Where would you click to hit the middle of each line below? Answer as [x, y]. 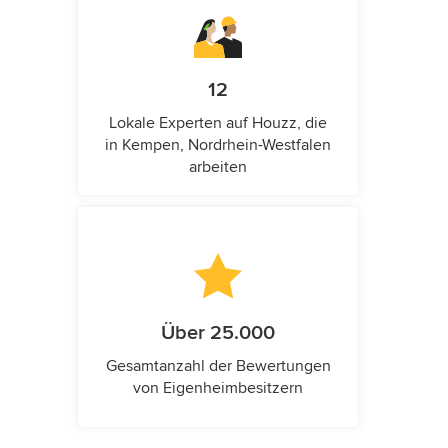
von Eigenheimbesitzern [218, 388]
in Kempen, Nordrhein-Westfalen [218, 145]
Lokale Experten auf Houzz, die [218, 123]
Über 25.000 [218, 333]
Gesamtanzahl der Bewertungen [218, 366]
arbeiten [218, 167]
